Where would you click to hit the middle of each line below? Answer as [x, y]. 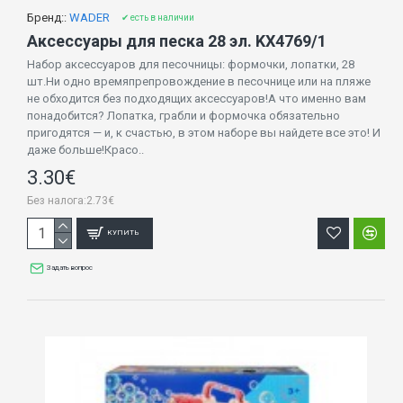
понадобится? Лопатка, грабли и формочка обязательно [184, 115]
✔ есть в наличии [158, 17]
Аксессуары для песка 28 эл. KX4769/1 [177, 40]
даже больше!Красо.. [85, 149]
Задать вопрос [70, 267]
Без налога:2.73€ [71, 200]
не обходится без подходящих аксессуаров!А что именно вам [197, 98]
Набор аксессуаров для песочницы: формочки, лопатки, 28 [191, 64]
